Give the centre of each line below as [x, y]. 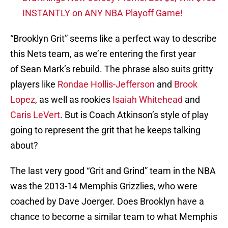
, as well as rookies [74, 100]
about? [24, 146]
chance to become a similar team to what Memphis [114, 217]
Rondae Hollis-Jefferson [106, 84]
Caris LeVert [35, 115]
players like [34, 84]
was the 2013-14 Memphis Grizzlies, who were [104, 186]
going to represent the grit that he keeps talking [105, 130]
